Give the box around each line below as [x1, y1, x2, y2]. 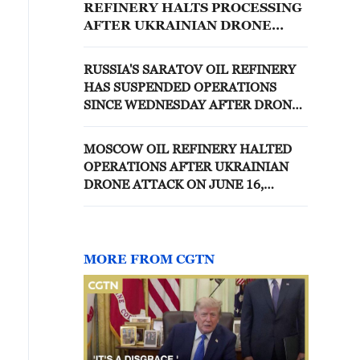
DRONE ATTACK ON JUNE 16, [84, 177, 264, 191]
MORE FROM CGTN [84, 252, 215, 266]
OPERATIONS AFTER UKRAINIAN [84, 159, 288, 174]
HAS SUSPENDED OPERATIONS [84, 80, 276, 94]
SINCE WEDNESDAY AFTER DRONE [84, 97, 300, 112]
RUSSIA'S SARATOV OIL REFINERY [84, 62, 296, 76]
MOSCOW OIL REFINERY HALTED [84, 141, 292, 156]
